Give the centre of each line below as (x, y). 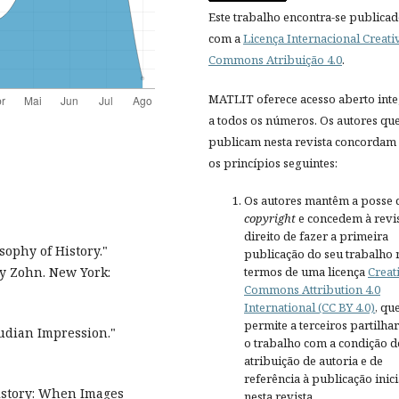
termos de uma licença (306, 271)
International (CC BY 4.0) (309, 307)
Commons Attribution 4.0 (312, 289)
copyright (270, 218)
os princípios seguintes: (273, 163)
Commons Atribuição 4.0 (275, 59)
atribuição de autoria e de (313, 360)
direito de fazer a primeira (316, 236)
